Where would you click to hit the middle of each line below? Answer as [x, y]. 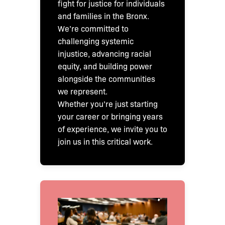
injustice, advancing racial [104, 53]
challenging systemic [96, 41]
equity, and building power [105, 66]
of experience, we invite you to [113, 129]
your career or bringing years [110, 116]
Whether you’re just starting [108, 103]
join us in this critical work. [105, 141]
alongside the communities [106, 78]
